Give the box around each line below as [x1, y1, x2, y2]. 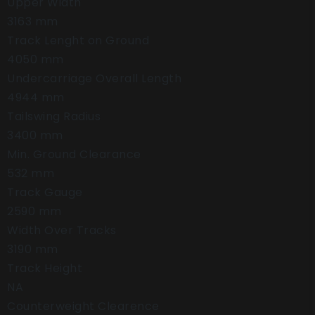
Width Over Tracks [7, 222, 117, 238]
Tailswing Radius [7, 108, 101, 124]
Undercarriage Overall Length [7, 70, 181, 86]
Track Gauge [7, 184, 83, 200]
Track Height [7, 260, 82, 276]
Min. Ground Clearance [7, 146, 141, 162]
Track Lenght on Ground [7, 32, 149, 49]
